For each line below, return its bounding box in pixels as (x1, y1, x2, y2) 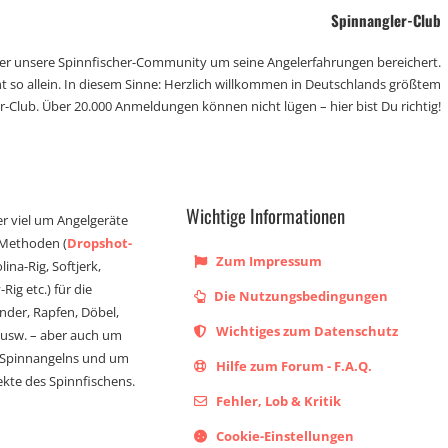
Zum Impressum (213, 252, 323, 270)
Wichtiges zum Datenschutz (213, 322, 399, 340)
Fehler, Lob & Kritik (213, 392, 342, 410)
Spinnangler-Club (331, 9, 441, 31)
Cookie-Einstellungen (213, 427, 355, 445)
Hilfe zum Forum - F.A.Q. (213, 357, 373, 375)
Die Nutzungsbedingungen (211, 287, 389, 305)
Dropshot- (67, 234, 133, 252)
